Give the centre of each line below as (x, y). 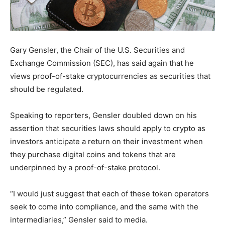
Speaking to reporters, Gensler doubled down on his (103, 115)
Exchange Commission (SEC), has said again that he (102, 63)
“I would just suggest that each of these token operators (109, 193)
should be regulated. (47, 89)
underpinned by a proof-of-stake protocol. (85, 167)
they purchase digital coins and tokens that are (93, 154)
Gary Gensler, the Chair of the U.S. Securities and (97, 50)
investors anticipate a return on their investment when (106, 141)
